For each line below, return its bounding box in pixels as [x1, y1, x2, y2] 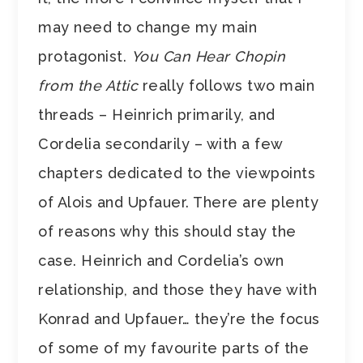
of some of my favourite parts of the [38, 339, 310, 357]
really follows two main [142, 76, 315, 94]
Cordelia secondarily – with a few [38, 135, 283, 152]
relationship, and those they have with [38, 280, 318, 298]
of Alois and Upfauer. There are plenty [38, 193, 319, 211]
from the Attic [38, 76, 143, 94]
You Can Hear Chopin [130, 47, 286, 65]
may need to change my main [38, 18, 258, 36]
